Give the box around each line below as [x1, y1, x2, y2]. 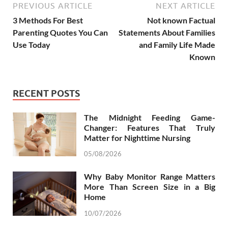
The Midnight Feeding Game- [84, 112, 215, 122]
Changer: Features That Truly [84, 122, 215, 132]
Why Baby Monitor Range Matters [84, 172, 215, 182]
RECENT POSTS [13, 88, 80, 99]
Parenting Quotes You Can [13, 27, 108, 37]
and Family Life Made [139, 39, 215, 49]
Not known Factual [147, 15, 215, 25]
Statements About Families [119, 27, 215, 37]
